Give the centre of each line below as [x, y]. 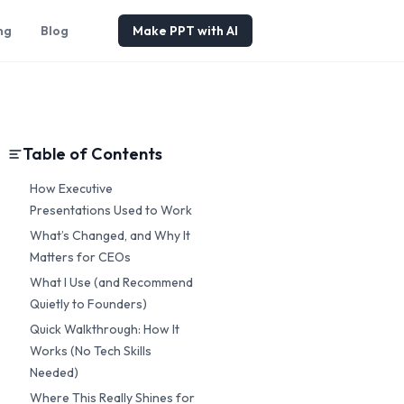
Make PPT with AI [185, 31]
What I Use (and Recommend [111, 282]
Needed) [54, 372]
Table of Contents [92, 154]
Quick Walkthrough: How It [105, 329]
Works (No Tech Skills [91, 351]
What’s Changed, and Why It [110, 235]
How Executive [71, 188]
